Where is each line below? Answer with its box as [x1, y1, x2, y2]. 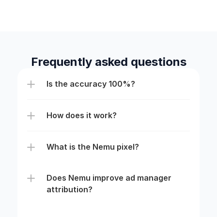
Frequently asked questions [31, 55, 186, 69]
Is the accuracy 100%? [46, 79, 135, 89]
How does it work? [46, 110, 117, 120]
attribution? [46, 185, 93, 194]
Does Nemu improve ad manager [46, 173, 171, 183]
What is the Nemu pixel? [46, 142, 139, 152]
